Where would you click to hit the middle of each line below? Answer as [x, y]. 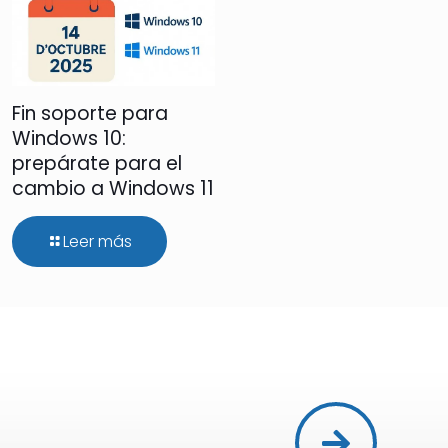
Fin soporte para [90, 114]
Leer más [97, 242]
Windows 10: [69, 139]
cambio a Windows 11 [113, 189]
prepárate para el [97, 164]
